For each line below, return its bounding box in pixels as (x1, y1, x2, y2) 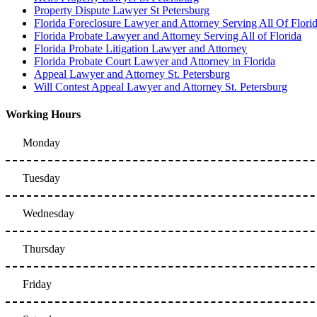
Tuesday (23, 171, 60, 184)
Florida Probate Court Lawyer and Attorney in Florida (34, 55, 275, 68)
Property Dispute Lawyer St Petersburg (34, 4, 209, 17)
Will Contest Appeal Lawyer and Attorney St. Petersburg (34, 81, 287, 93)
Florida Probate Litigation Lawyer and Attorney (34, 42, 247, 55)
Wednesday (23, 207, 74, 219)
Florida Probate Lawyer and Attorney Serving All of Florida (34, 30, 301, 42)
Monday (23, 136, 60, 149)
